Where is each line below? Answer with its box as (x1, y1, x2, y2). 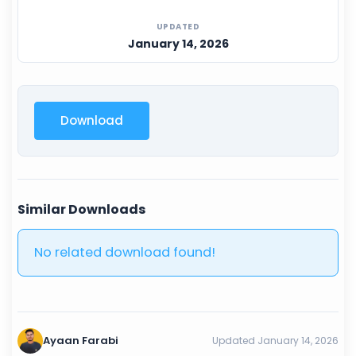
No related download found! (34, 242, 216, 261)
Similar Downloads (17, 199, 146, 219)
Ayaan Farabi (43, 332, 119, 348)
